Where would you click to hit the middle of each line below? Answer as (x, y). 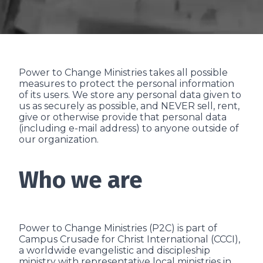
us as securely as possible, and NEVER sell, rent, (129, 106)
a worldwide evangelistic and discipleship (114, 250)
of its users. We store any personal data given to (130, 95)
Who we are (81, 180)
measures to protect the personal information (127, 84)
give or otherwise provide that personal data (123, 117)
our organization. (59, 139)
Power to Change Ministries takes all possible (123, 73)
